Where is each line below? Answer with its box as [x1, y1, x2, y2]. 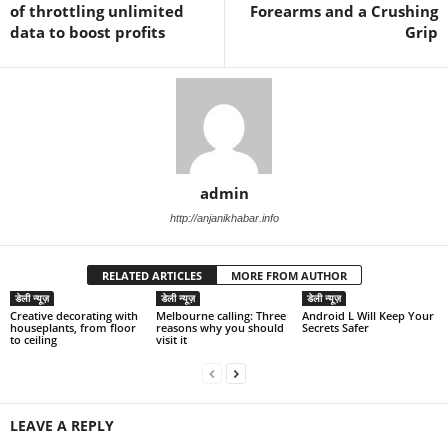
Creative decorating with [10, 307, 138, 323]
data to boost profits [10, 21, 165, 42]
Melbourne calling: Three [155, 307, 286, 323]
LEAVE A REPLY [10, 415, 114, 435]
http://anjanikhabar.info [169, 211, 279, 224]
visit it [155, 331, 187, 347]
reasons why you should [155, 319, 284, 335]
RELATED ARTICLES [101, 267, 202, 283]
